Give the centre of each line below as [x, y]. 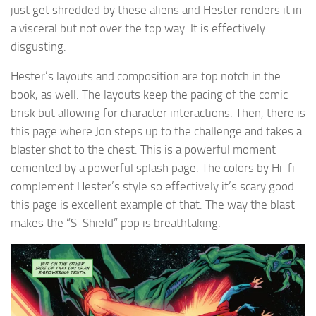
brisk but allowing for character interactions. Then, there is [158, 113]
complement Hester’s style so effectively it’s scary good [152, 187]
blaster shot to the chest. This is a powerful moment [143, 150]
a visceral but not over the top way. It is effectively [138, 28]
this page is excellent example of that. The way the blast [153, 205]
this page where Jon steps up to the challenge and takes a [156, 132]
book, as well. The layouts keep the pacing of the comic [149, 95]
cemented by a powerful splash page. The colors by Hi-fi [153, 168]
